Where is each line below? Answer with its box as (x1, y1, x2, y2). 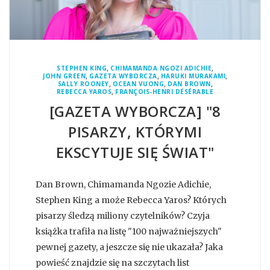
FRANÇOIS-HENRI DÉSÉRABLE (115, 87, 214, 96)
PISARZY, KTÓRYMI (68, 121, 202, 142)
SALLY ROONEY (57, 79, 109, 88)
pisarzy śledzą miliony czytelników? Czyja (36, 210, 210, 221)
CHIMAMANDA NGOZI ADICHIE (110, 63, 212, 72)
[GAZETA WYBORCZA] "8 (49, 101, 221, 121)
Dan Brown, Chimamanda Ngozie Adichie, (36, 178, 211, 190)
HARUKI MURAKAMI (160, 71, 225, 80)
